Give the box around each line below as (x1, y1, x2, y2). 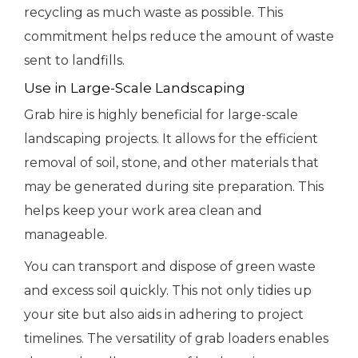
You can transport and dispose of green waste (24, 259, 316, 275)
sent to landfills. (24, 53, 125, 69)
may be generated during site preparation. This (24, 179, 324, 195)
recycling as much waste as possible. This (24, 5, 283, 21)
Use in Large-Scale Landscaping (24, 80, 245, 97)
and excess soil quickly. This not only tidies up (24, 283, 312, 299)
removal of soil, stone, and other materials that (24, 155, 319, 171)
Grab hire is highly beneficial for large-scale (24, 107, 298, 123)
